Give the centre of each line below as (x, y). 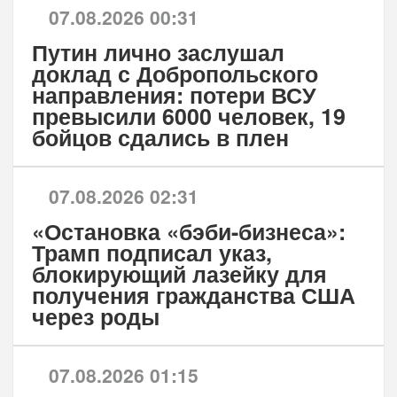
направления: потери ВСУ (174, 95)
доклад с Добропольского (175, 74)
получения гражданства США (193, 296)
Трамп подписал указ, (152, 253)
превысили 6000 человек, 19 (188, 117)
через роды (95, 317)
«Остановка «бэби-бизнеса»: (188, 232)
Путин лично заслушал (158, 53)
